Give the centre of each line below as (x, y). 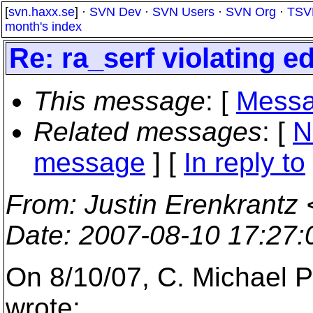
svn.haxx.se (42, 12)
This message (119, 101)
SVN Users (183, 12)
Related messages (148, 132)
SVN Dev (115, 12)
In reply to (245, 162)
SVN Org (251, 12)
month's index (43, 27)
